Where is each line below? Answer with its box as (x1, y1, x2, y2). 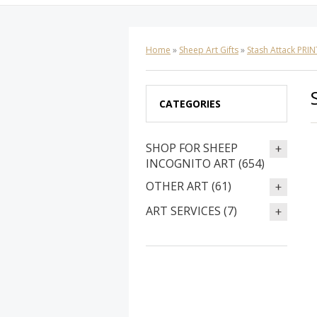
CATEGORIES (159, 97, 221, 110)
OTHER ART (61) (146, 178, 231, 194)
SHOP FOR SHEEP (146, 140, 238, 156)
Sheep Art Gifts (179, 44, 238, 56)
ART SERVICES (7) (146, 203, 237, 219)
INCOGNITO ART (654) (146, 156, 265, 171)
